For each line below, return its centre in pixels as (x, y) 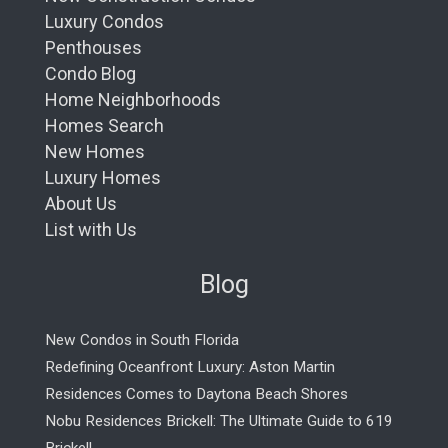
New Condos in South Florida (142, 340)
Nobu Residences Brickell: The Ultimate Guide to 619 (219, 421)
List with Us (91, 230)
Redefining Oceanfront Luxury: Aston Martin (190, 367)
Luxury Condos (104, 22)
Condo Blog (90, 74)
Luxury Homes (103, 178)
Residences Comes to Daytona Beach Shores (196, 394)
